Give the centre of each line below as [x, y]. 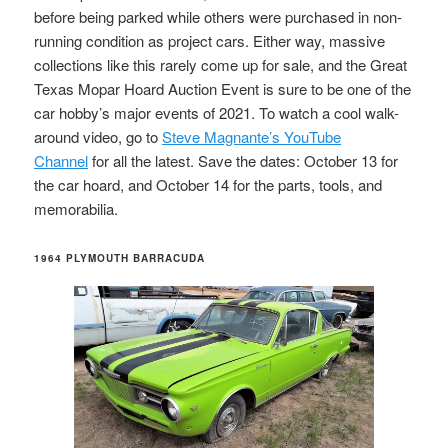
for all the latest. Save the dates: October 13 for [243, 160]
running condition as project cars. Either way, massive [210, 40]
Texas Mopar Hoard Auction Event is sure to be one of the [223, 88]
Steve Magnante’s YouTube [252, 136]
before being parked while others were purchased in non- [218, 16]
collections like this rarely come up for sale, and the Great [221, 64]
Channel [61, 160]
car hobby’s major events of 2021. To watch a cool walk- [217, 112]
